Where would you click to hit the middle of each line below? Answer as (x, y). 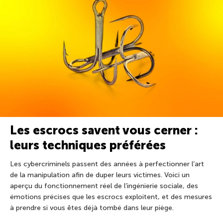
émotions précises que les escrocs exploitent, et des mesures (111, 197)
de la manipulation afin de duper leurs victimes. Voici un (100, 175)
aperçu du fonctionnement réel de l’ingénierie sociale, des (104, 186)
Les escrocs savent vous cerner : (104, 130)
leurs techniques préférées (88, 145)
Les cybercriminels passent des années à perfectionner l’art (107, 164)
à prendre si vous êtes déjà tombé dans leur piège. (92, 208)
